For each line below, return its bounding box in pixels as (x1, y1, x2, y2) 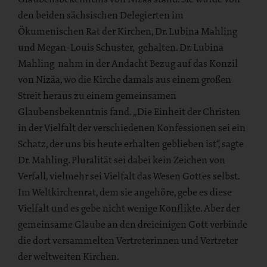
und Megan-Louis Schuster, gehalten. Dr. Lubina (18, 41, 223, 54)
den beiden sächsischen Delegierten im (18, 8, 184, 22)
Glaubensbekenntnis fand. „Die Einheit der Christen (18, 105, 240, 119)
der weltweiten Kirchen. (18, 250, 119, 263)
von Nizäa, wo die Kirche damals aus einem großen (18, 73, 231, 86)
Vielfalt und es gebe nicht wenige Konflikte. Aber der (18, 201, 240, 215)
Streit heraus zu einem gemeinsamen (18, 89, 176, 103)
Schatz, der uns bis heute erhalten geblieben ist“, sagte (18, 137, 244, 151)
